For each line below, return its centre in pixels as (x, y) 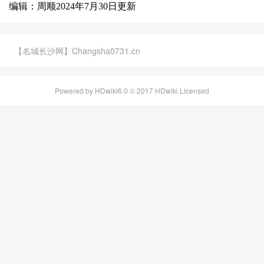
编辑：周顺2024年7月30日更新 (72, 6)
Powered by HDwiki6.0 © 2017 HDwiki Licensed (132, 90)
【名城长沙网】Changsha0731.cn (77, 51)
